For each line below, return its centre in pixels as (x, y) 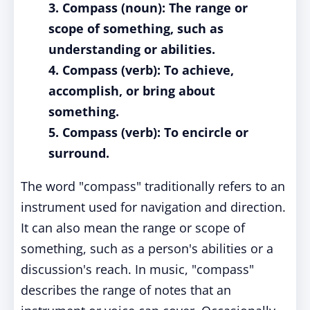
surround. (79, 153)
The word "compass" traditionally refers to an (153, 186)
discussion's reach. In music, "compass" (137, 269)
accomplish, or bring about (132, 91)
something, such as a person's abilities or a (147, 248)
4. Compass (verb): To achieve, (141, 70)
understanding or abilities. (132, 49)
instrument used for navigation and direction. (153, 207)
